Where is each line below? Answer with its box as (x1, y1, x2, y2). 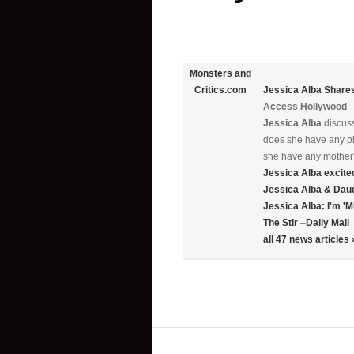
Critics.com (194, 85, 247, 96)
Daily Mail (306, 217, 349, 228)
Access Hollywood (263, 100, 347, 112)
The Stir (263, 217, 298, 228)
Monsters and (190, 68, 251, 79)
